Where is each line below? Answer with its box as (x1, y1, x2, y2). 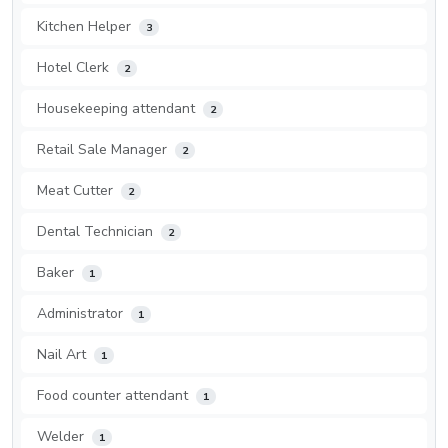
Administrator (37, 303, 127, 323)
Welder (37, 426, 88, 446)
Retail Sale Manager (37, 139, 171, 159)
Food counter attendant (37, 385, 192, 405)
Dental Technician (37, 221, 157, 241)
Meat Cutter (37, 180, 117, 200)
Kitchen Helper (37, 16, 135, 36)
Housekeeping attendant (37, 98, 199, 118)
